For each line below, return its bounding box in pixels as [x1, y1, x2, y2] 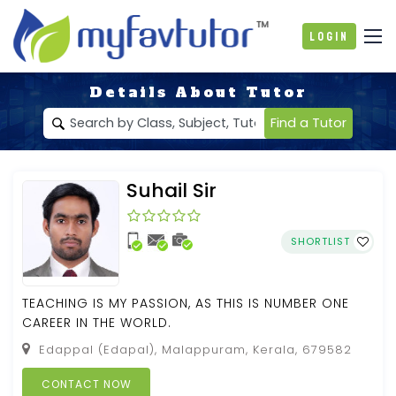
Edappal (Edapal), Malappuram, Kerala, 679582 [34, 340, 352, 358]
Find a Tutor [270, 113, 346, 132]
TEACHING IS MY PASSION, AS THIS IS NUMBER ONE [22, 293, 349, 312]
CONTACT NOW [41, 376, 132, 392]
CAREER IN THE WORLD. [22, 313, 171, 331]
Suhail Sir [126, 176, 217, 204]
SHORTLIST [291, 233, 354, 248]
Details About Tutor [88, 81, 308, 102]
